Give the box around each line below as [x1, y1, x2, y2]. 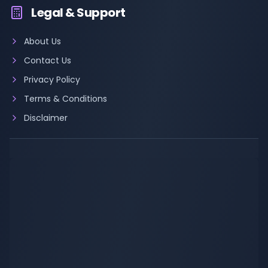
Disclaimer [24, 112, 68, 124]
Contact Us [24, 54, 71, 66]
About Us [24, 35, 61, 47]
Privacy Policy [24, 74, 80, 86]
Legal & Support [31, 4, 126, 21]
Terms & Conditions [24, 93, 107, 105]
